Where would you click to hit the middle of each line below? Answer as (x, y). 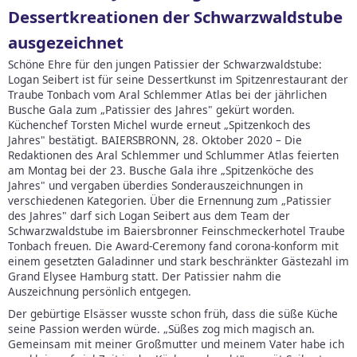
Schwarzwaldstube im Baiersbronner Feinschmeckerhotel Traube (177, 230)
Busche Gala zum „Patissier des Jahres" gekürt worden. (151, 109)
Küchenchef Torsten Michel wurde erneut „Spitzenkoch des (159, 124)
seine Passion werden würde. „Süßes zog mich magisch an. (161, 329)
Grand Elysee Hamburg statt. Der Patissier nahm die (145, 276)
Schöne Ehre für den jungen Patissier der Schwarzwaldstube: (165, 64)
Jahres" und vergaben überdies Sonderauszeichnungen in (155, 185)
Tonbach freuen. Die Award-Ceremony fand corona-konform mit (173, 245)
